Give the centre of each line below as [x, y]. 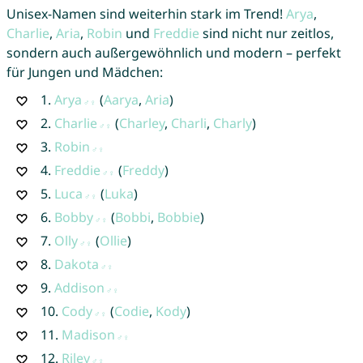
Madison [88, 334]
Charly [232, 123]
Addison [79, 287]
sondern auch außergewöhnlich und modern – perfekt [173, 52]
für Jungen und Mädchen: [84, 72]
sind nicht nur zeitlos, [266, 33]
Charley [141, 123]
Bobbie [178, 217]
